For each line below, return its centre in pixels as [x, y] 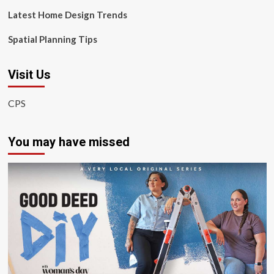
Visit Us [29, 75]
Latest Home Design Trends [67, 15]
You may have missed [68, 142]
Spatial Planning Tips [52, 39]
